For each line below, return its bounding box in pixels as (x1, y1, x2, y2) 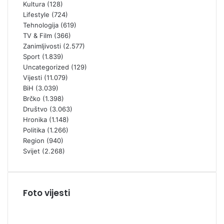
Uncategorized (23, 63, 69, 71)
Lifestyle (23, 10, 49, 19)
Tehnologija (23, 21, 58, 29)
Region (23, 136, 44, 145)
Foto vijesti (23, 187, 70, 199)
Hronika (23, 115, 47, 124)
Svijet (23, 147, 40, 155)
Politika (23, 126, 45, 134)
